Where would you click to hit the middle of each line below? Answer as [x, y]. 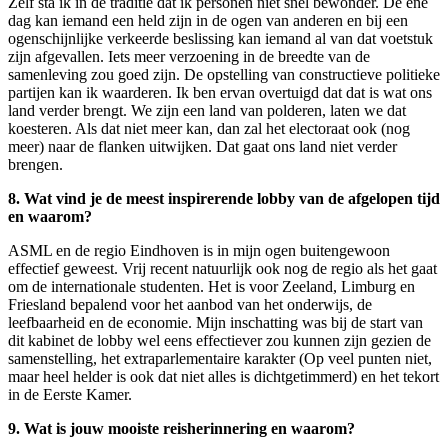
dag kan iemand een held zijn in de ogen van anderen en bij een [208, 21]
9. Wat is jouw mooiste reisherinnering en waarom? [181, 429]
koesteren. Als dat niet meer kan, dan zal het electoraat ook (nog [209, 129]
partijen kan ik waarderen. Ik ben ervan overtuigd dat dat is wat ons [220, 93]
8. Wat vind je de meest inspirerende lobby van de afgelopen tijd [224, 199]
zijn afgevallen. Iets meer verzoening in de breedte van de [189, 57]
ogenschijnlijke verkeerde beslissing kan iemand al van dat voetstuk [220, 39]
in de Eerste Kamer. [70, 395]
